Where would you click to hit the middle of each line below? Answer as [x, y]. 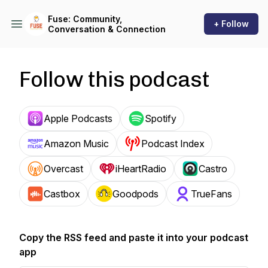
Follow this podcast [114, 79]
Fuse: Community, [85, 19]
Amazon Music [76, 144]
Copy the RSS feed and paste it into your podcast [134, 237]
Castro [213, 169]
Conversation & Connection [107, 29]
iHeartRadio [141, 169]
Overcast [63, 169]
